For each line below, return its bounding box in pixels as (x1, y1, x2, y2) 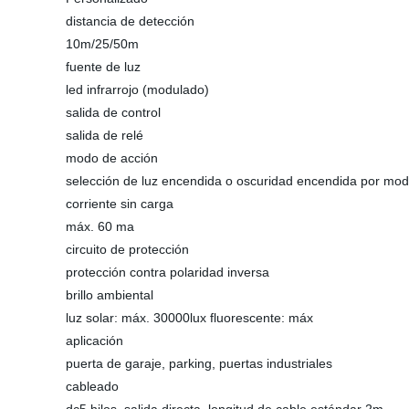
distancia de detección (66, 14, 194, 28)
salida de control (66, 105, 161, 120)
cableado (66, 379, 119, 393)
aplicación (66, 333, 123, 348)
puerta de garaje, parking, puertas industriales (66, 356, 332, 371)
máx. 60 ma (66, 219, 134, 234)
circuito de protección (66, 242, 189, 257)
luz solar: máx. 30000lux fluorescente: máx (66, 310, 313, 325)
